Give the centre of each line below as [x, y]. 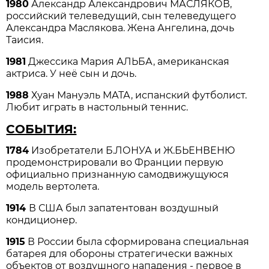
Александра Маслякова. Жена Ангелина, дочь [120, 28]
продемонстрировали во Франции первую [115, 163]
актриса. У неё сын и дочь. [71, 74]
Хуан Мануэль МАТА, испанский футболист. [138, 95]
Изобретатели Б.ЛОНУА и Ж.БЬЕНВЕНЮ [132, 151]
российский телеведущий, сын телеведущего [121, 16]
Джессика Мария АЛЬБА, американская [128, 62]
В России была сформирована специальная [138, 242]
